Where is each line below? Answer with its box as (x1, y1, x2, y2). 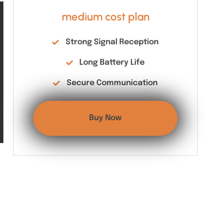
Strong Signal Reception (65, 38, 159, 46)
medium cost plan (61, 10, 149, 23)
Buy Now (89, 114, 122, 122)
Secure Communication (66, 79, 158, 87)
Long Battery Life (79, 58, 145, 67)
